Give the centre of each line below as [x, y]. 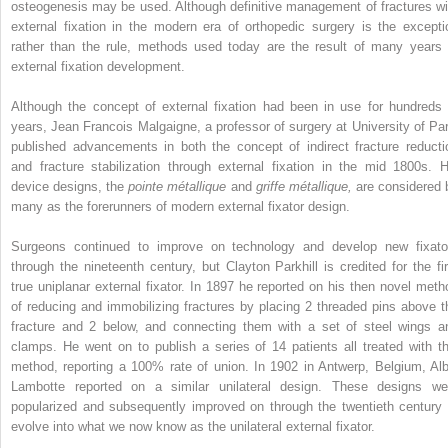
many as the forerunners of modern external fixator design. [180, 206]
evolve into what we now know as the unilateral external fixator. [193, 426]
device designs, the [70, 186]
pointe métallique [179, 186]
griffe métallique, [305, 186]
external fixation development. [98, 66]
